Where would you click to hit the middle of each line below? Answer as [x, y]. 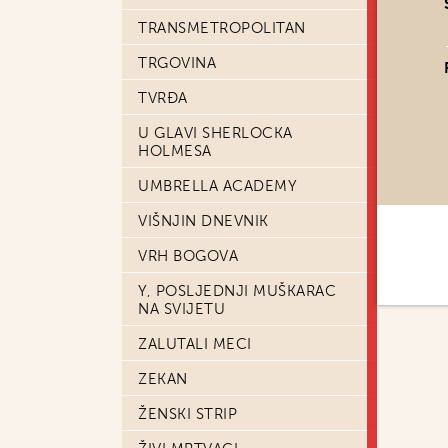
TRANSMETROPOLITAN [222, 28]
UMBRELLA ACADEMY [217, 186]
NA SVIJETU [181, 309]
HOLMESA [175, 151]
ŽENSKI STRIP [187, 414]
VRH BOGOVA [188, 256]
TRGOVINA [177, 63]
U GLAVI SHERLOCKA [215, 133]
